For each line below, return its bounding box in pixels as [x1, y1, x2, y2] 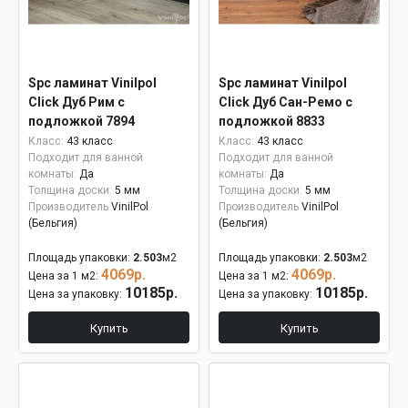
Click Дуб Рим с [28, 95, 125, 109]
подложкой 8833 [219, 114, 325, 128]
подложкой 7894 [28, 114, 135, 128]
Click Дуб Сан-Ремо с [219, 95, 352, 109]
